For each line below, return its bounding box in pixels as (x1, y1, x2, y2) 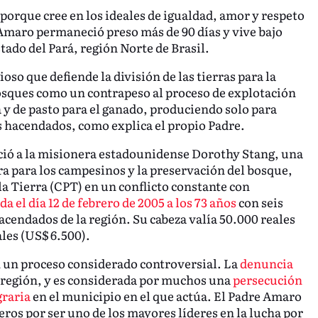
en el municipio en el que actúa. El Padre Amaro (30, 286, 302, 305)
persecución (232, 270, 302, 288)
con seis (236, 193, 283, 212)
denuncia (237, 253, 293, 272)
